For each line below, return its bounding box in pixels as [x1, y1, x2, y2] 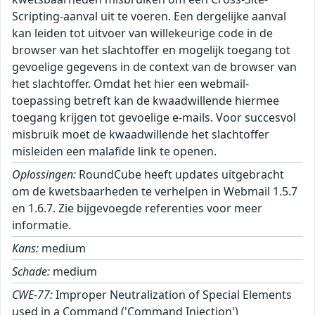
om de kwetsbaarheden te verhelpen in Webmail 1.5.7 [12, 184, 297, 200]
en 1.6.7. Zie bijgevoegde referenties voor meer [12, 200, 262, 217]
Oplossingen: [12, 167, 76, 183]
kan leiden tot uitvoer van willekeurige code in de [12, 25, 273, 41]
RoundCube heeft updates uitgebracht [76, 167, 284, 183]
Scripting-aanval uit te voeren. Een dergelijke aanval [12, 8, 286, 25]
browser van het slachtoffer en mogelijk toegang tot [12, 42, 290, 58]
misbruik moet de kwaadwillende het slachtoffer [12, 127, 269, 143]
